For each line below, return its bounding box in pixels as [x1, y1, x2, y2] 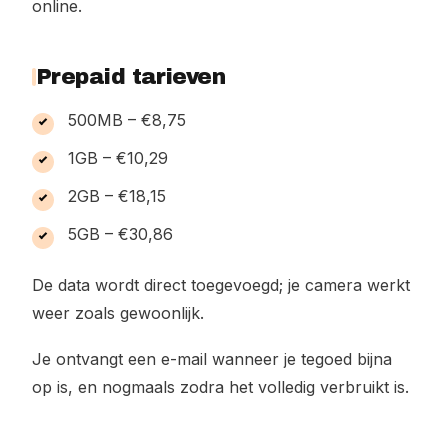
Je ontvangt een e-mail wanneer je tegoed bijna [32, 349, 392, 369]
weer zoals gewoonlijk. [32, 303, 204, 323]
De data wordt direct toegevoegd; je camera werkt [32, 275, 410, 295]
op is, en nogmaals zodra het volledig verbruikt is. [32, 377, 409, 397]
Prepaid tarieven [36, 65, 226, 89]
